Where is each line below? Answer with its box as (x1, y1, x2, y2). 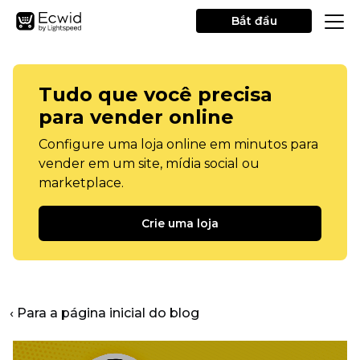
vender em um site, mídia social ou (39, 156, 260, 171)
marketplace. (39, 175, 124, 190)
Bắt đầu (231, 14, 277, 28)
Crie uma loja (141, 216, 219, 231)
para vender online (39, 105, 234, 129)
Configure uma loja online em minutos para (39, 137, 318, 152)
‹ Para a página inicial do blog (10, 305, 199, 321)
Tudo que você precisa (39, 83, 272, 106)
